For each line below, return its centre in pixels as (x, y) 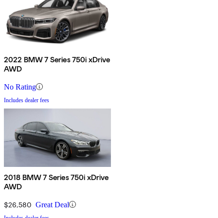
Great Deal (52, 204)
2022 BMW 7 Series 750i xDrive (57, 59)
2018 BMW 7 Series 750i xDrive (56, 177)
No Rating (20, 87)
